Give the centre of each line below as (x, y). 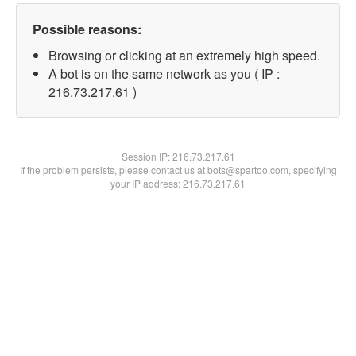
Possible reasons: (87, 29)
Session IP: (147, 156)
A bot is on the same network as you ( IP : (164, 74)
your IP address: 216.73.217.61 (178, 183)
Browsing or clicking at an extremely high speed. (184, 55)
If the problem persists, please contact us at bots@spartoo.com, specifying (178, 170)
